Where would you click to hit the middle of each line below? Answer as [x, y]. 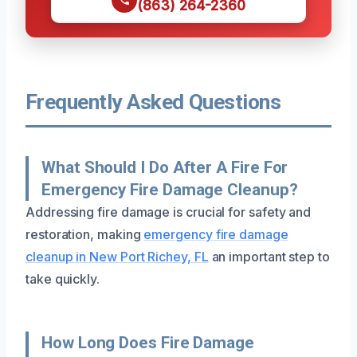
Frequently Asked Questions [153, 102]
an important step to [269, 256]
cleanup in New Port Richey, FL [117, 256]
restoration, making [85, 234]
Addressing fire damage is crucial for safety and [169, 212]
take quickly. [63, 279]
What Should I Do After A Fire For [165, 167]
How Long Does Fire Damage [148, 342]
